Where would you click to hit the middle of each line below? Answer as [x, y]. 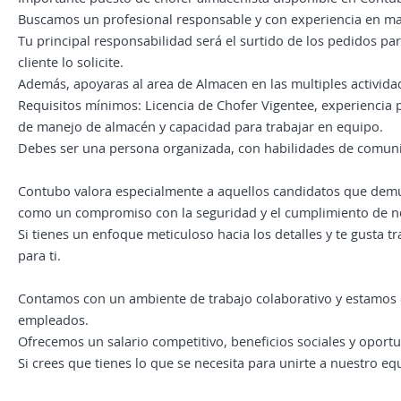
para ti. [39, 255]
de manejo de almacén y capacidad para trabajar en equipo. [200, 126]
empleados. [53, 320]
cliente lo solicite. [71, 62]
